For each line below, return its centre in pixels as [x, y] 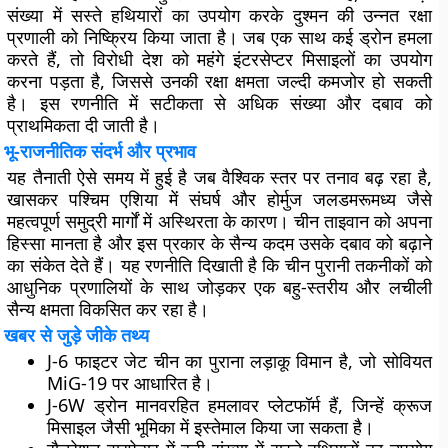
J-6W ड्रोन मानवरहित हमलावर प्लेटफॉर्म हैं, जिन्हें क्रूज [239, 405]
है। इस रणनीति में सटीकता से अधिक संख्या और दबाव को [219, 103]
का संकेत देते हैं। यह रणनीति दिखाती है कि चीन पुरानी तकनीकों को [219, 265]
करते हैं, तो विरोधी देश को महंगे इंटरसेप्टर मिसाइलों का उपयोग [219, 59]
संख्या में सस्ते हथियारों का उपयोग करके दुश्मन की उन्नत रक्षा [219, 15]
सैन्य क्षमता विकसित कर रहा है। [108, 309]
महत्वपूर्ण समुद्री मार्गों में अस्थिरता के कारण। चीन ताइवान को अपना [219, 221]
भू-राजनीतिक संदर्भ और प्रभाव [100, 151]
